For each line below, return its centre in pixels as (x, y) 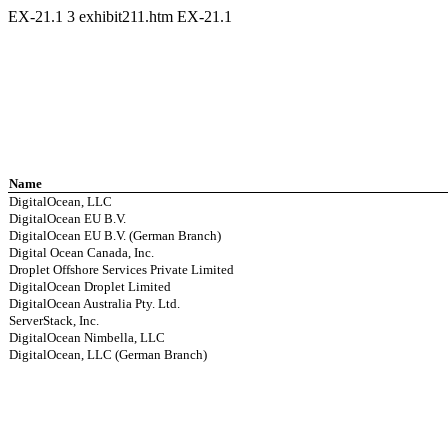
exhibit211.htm (128, 16)
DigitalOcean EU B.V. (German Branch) (115, 235)
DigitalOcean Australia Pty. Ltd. (95, 303)
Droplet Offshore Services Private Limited (122, 269)
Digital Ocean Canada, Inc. (82, 252)
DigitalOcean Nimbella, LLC (87, 337)
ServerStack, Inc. (54, 320)
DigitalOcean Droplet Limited (90, 286)
